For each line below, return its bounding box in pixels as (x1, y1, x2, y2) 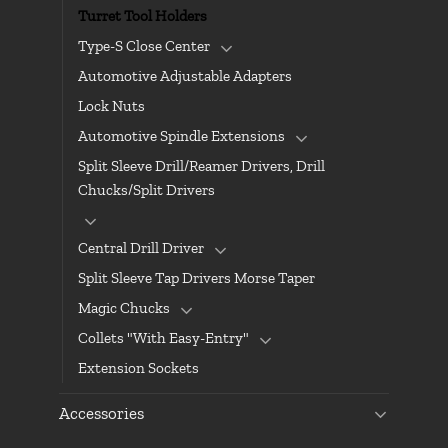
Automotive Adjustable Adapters (78, 67, 292, 86)
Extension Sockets (78, 358, 199, 377)
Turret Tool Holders (78, 7, 207, 26)
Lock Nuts (78, 97, 145, 116)
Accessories (59, 402, 144, 423)
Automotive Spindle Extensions (78, 127, 285, 146)
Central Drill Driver (78, 238, 204, 257)
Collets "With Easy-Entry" (78, 328, 249, 347)
